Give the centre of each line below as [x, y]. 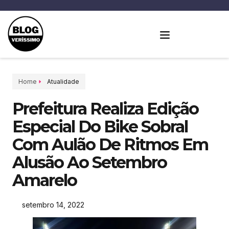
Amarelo [44, 180]
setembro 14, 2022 [53, 205]
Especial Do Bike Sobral [100, 127]
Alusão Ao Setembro [89, 162]
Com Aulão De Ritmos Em [110, 144]
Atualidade [63, 82]
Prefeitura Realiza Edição [105, 109]
